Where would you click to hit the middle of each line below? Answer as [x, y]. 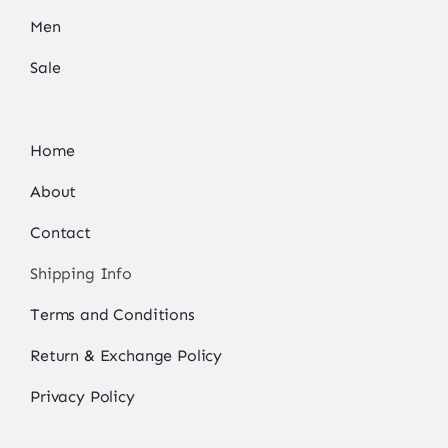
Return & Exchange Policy [126, 355]
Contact [60, 232]
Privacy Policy [82, 396]
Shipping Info [80, 273]
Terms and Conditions [112, 314]
